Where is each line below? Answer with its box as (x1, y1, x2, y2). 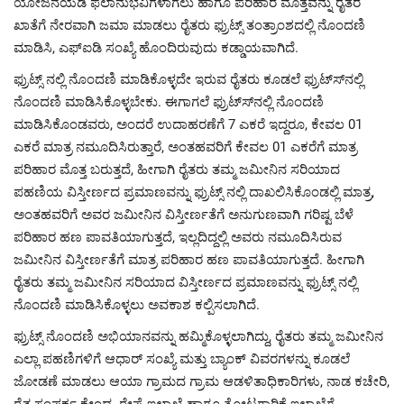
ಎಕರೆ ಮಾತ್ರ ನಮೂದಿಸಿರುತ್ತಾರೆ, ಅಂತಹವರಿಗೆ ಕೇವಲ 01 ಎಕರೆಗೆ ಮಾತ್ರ (14, 139, 357, 156)
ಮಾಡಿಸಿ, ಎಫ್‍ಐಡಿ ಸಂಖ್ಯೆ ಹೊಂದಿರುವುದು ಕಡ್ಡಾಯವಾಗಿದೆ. (14, 40, 298, 57)
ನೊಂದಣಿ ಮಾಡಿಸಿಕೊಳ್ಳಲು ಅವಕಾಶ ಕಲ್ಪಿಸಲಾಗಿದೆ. (14, 297, 260, 314)
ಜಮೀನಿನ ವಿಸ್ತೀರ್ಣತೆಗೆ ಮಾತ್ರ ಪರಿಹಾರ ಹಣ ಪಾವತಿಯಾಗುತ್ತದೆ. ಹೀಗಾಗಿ (14, 252, 364, 269)
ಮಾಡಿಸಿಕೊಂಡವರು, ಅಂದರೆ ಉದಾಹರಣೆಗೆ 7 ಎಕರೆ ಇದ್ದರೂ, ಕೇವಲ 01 (14, 116, 363, 133)
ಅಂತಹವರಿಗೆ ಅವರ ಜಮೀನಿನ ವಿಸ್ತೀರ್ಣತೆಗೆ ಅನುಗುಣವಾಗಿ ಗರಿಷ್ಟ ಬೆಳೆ (14, 207, 353, 224)
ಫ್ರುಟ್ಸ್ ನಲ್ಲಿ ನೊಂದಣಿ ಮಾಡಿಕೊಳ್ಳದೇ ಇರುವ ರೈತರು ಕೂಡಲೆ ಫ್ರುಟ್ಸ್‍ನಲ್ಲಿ (14, 71, 363, 88)
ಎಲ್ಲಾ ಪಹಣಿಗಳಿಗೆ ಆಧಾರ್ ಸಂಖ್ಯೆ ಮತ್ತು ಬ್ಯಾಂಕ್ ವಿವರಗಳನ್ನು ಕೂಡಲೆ (14, 351, 350, 368)
